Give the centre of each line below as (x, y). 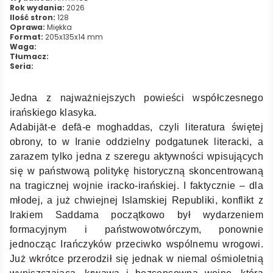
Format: (27, 37)
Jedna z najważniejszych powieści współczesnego (136, 97)
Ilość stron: (33, 17)
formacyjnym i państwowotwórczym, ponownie (136, 229)
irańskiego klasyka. (53, 112)
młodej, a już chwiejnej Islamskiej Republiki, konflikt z (136, 200)
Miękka (58, 27)
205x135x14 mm (73, 37)
